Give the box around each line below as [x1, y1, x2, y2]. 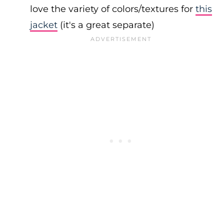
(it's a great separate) [57, 19, 154, 30]
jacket [30, 19, 57, 30]
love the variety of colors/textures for [30, 3, 195, 14]
